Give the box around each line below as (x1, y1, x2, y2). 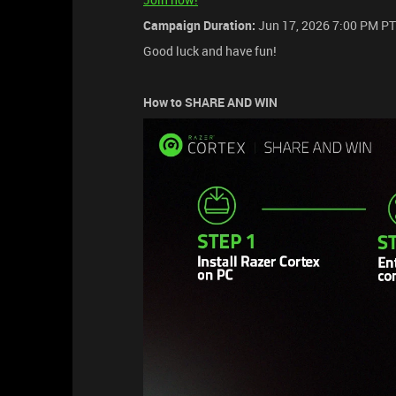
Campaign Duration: (143, 17, 255, 34)
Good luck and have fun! (143, 42, 277, 60)
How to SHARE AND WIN (143, 94, 278, 111)
